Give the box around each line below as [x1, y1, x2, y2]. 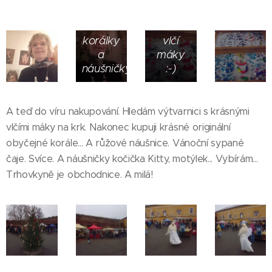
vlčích [87, 5, 115, 19]
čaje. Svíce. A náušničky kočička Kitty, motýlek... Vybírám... [6, 152, 258, 165]
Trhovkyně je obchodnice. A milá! [6, 168, 153, 180]
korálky [82, 33, 120, 47]
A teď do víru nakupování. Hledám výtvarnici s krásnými [6, 105, 250, 117]
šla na [156, 19, 186, 33]
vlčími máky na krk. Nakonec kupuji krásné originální [6, 121, 231, 133]
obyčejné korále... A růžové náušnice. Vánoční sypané [6, 137, 244, 149]
